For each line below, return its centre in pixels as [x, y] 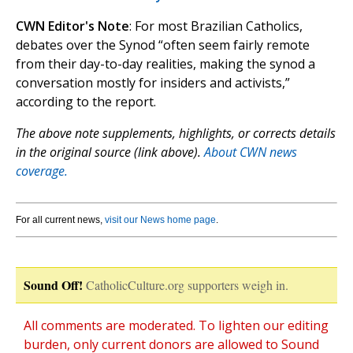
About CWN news [251, 152]
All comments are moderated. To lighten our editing [176, 326]
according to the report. [86, 102]
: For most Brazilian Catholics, [216, 26]
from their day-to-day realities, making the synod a [165, 64]
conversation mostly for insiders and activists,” [153, 83]
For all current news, [60, 220]
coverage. [42, 171]
